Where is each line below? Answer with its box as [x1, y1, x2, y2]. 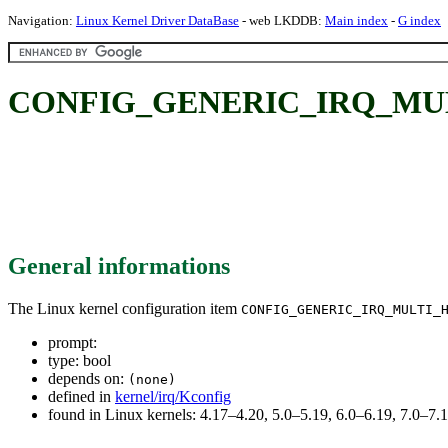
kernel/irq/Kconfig [115, 387, 231, 405]
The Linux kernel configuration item [8, 299, 241, 317]
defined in [48, 387, 115, 405]
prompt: [48, 333, 97, 351]
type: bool [48, 351, 111, 369]
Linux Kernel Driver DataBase [76, 13, 239, 28]
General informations [8, 252, 230, 279]
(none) [128, 371, 176, 387]
